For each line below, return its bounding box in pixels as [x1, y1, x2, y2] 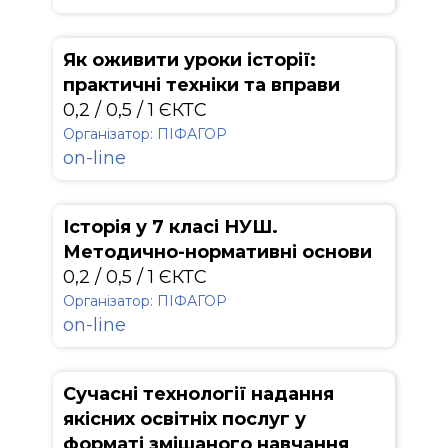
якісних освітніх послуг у [63, 408, 306, 430]
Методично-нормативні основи [63, 241, 372, 263]
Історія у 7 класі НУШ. [63, 216, 278, 238]
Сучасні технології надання [63, 383, 334, 405]
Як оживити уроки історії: [63, 49, 316, 71]
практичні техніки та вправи [63, 74, 340, 96]
